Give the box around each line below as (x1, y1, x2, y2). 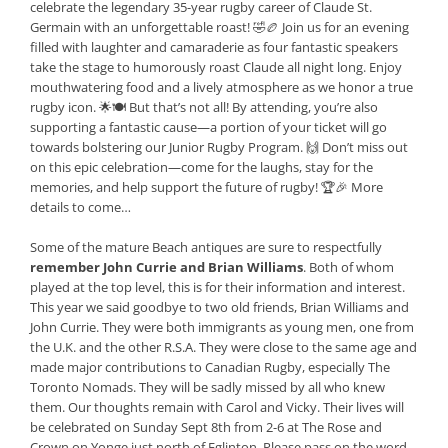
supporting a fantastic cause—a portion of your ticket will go (29, 118, 387, 137)
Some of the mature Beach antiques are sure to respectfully (29, 238, 382, 257)
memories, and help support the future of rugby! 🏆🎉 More (29, 178, 383, 197)
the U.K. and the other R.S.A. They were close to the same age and (29, 338, 417, 357)
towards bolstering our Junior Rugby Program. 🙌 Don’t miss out (29, 138, 408, 157)
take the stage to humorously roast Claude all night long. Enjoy (29, 58, 402, 77)
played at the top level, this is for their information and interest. (29, 278, 405, 297)
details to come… (29, 198, 131, 217)
